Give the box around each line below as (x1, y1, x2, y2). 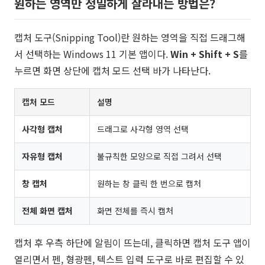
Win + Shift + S (170, 47, 239, 61)
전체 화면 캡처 (22, 205, 73, 216)
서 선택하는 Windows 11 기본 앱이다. (14, 47, 170, 61)
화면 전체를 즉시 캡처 (97, 205, 173, 216)
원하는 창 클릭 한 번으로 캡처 (97, 177, 201, 189)
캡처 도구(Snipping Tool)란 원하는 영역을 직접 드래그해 (14, 30, 245, 44)
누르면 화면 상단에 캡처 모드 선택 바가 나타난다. (14, 63, 211, 77)
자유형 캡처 (22, 150, 63, 162)
